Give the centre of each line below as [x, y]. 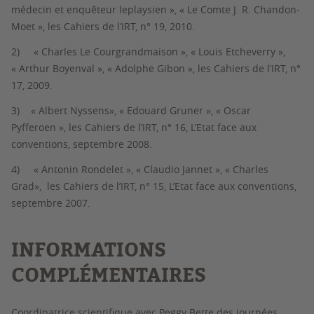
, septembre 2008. [110, 144]
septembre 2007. [51, 203]
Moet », [29, 26]
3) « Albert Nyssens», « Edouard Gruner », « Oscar [131, 110]
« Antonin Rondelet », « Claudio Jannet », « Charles [151, 169]
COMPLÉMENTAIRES [109, 275]
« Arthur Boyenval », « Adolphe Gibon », [104, 68]
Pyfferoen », [40, 127]
